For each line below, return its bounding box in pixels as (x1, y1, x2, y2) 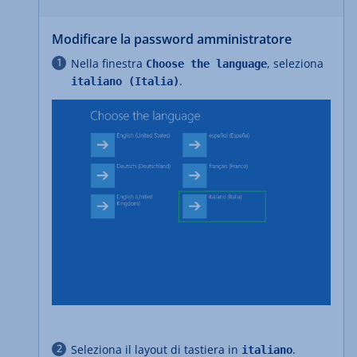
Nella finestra (71, 55, 146, 71)
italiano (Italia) (71, 74, 179, 88)
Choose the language (146, 57, 267, 70)
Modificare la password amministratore (52, 29, 292, 48)
